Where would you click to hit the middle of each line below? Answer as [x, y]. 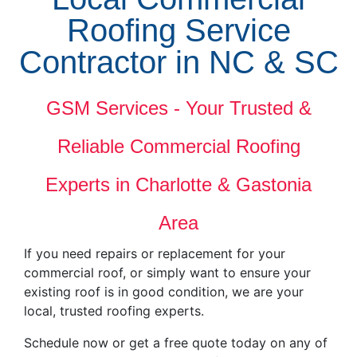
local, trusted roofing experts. [114, 311]
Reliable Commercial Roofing [178, 147]
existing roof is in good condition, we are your [164, 292]
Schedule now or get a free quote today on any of [176, 343]
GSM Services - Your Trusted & [178, 108]
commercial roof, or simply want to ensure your [167, 273]
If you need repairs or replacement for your [155, 254]
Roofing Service [178, 31]
